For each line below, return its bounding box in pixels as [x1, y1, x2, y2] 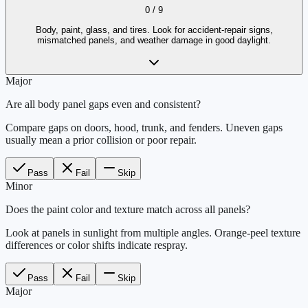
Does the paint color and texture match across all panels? [5, 203, 250, 215]
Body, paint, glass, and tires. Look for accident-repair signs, [35, 24, 273, 35]
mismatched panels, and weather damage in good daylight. [37, 34, 271, 45]
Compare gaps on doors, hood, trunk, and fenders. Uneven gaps [5, 121, 283, 133]
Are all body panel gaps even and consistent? [5, 98, 201, 110]
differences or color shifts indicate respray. [5, 239, 188, 251]
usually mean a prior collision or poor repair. [5, 133, 197, 146]
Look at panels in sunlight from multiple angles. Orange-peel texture [5, 226, 300, 239]
